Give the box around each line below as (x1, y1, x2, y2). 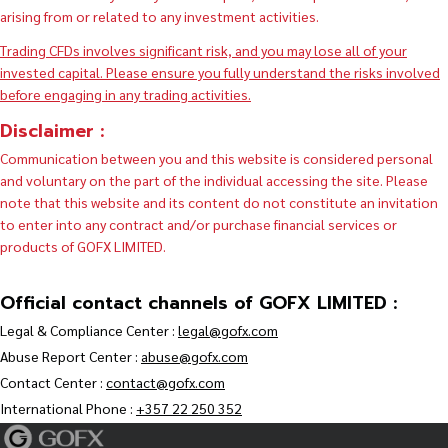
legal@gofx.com (178, 321, 278, 340)
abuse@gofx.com (141, 347, 248, 366)
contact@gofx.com (106, 373, 225, 392)
